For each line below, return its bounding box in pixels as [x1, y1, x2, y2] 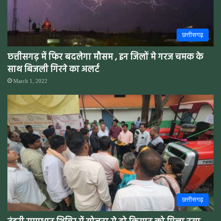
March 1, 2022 [13, 77, 47, 84]
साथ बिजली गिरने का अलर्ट [7, 62, 99, 77]
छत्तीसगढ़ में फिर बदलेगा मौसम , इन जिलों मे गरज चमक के [7, 50, 203, 65]
